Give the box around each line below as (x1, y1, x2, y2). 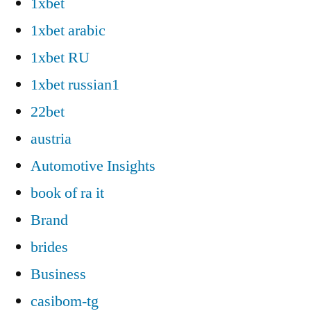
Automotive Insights (31, 155, 155, 176)
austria (31, 128, 72, 149)
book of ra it (31, 183, 104, 203)
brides (31, 237, 68, 257)
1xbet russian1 (31, 74, 119, 94)
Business (31, 264, 86, 284)
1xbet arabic (31, 20, 106, 40)
